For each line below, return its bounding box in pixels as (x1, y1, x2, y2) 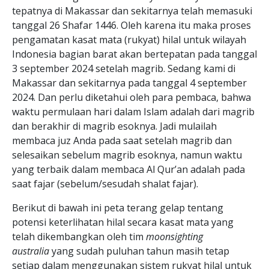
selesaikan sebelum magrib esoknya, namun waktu (12, 148, 242, 162)
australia (12, 244, 52, 258)
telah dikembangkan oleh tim (12, 230, 146, 243)
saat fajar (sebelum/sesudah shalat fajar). (12, 177, 198, 190)
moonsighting (146, 230, 203, 243)
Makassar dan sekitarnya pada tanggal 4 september (12, 76, 247, 89)
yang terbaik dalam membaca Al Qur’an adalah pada (12, 163, 245, 176)
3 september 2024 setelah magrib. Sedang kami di (12, 62, 235, 75)
